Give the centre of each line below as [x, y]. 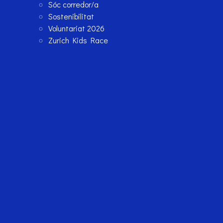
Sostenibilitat [71, 16]
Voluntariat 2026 [77, 28]
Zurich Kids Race [78, 40]
